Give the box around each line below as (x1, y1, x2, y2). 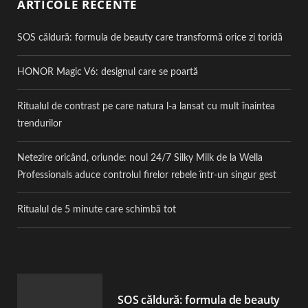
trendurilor (17, 119, 62, 129)
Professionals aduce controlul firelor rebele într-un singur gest (17, 170, 276, 181)
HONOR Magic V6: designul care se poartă (17, 67, 198, 78)
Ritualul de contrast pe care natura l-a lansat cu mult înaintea (17, 102, 275, 112)
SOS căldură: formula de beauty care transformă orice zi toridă (17, 33, 283, 43)
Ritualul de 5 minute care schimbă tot (17, 205, 176, 215)
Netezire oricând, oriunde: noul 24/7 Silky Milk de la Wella (17, 153, 263, 164)
